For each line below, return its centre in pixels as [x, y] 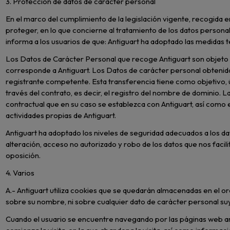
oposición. [23, 156]
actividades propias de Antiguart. [61, 116]
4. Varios [20, 173]
